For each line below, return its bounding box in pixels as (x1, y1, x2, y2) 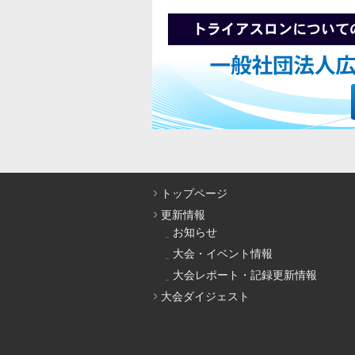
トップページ (161, 187, 227, 200)
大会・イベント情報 (173, 247, 273, 261)
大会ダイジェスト (161, 290, 250, 303)
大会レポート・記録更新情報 (173, 269, 317, 282)
